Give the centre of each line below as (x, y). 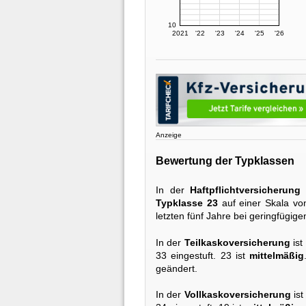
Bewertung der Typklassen (225, 161)
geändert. (177, 268)
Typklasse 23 (187, 203)
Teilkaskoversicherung (237, 242)
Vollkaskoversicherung (237, 295)
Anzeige (169, 135)
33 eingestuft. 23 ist (203, 255)
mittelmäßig (277, 255)
